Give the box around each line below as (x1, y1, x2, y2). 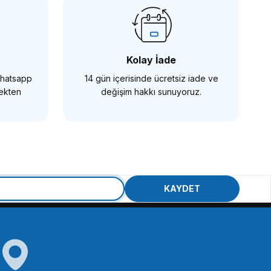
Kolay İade (126, 53, 176, 66)
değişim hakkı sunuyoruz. (101, 86, 201, 97)
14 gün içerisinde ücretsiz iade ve (84, 73, 218, 83)
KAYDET (164, 183, 200, 194)
